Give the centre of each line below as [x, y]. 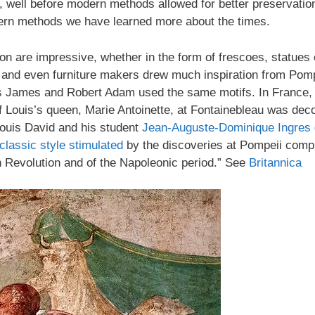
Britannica [275, 162]
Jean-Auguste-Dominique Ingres [226, 127]
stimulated [96, 145]
